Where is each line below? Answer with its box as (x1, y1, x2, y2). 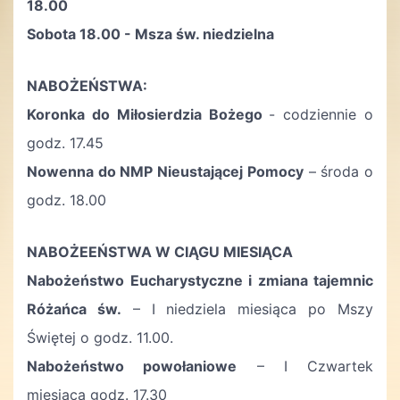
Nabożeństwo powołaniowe (27, 357, 237, 375)
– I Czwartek (237, 357, 373, 375)
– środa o (303, 162, 374, 180)
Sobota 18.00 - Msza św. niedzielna (27, 25, 274, 43)
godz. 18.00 (27, 191, 106, 209)
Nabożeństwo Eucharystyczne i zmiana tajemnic (27, 271, 373, 289)
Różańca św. (27, 300, 121, 318)
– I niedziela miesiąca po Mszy (121, 300, 374, 318)
